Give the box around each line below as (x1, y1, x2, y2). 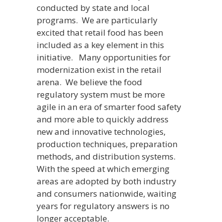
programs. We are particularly (37, 14, 158, 26)
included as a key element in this (37, 39, 164, 51)
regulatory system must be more (37, 89, 165, 101)
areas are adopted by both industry (37, 175, 176, 187)
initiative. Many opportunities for (37, 52, 170, 63)
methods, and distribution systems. (37, 151, 177, 163)
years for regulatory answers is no (37, 200, 169, 212)
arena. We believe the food (37, 76, 142, 88)
